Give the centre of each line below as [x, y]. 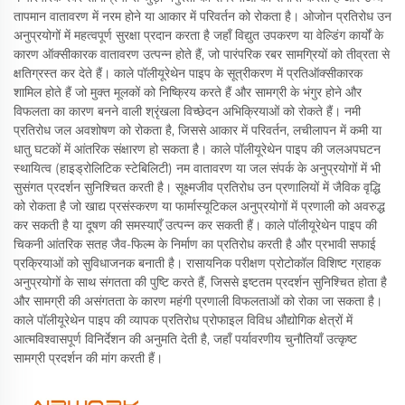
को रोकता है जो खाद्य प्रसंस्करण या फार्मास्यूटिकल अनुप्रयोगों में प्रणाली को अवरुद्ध [199, 206]
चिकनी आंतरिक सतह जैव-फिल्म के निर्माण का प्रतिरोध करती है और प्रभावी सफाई [195, 244]
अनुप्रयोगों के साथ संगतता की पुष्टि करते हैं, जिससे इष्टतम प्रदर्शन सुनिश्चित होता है [200, 282]
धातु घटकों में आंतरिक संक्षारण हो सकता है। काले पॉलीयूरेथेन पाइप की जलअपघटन [197, 149]
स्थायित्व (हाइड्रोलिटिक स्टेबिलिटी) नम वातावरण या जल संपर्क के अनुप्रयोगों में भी [197, 168]
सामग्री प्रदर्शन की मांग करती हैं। [88, 358]
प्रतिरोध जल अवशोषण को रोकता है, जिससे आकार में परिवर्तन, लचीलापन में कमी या [198, 130]
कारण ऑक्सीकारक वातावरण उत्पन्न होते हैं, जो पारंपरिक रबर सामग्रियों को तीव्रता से [202, 54]
